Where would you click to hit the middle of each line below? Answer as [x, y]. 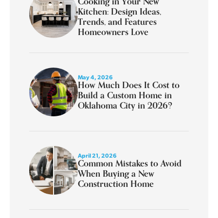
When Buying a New [116, 173]
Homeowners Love [113, 32]
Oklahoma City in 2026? [125, 105]
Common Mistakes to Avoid [130, 163]
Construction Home [116, 183]
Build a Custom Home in [125, 95]
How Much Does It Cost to [129, 85]
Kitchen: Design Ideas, [119, 12]
